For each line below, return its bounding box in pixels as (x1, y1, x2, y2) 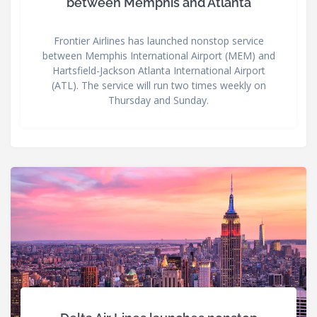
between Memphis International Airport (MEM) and (42, 49, 275, 63)
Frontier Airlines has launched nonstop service (53, 34, 264, 48)
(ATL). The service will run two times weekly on (51, 79, 266, 93)
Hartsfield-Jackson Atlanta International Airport (52, 64, 265, 78)
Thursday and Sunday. (108, 93, 209, 108)
